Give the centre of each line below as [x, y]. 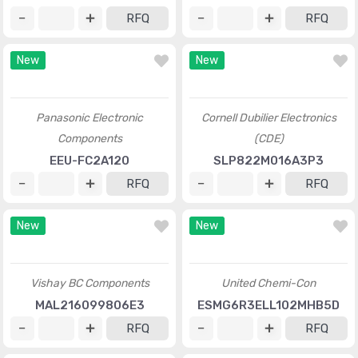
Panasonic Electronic [89, 193]
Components [89, 214]
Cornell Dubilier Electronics [268, 193]
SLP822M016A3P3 [268, 236]
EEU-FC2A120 [89, 236]
